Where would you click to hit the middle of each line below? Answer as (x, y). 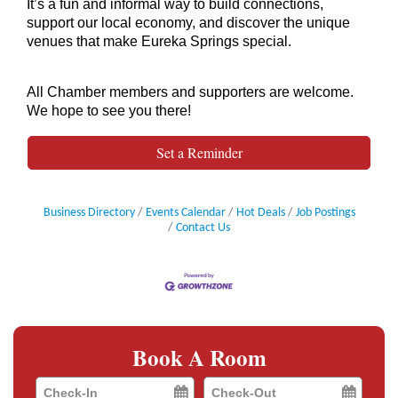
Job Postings (325, 212)
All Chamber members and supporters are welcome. (190, 92)
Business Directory (89, 212)
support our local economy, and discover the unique (188, 22)
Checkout (231, 385)
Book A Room (199, 358)
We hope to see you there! (109, 110)
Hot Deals (260, 212)
